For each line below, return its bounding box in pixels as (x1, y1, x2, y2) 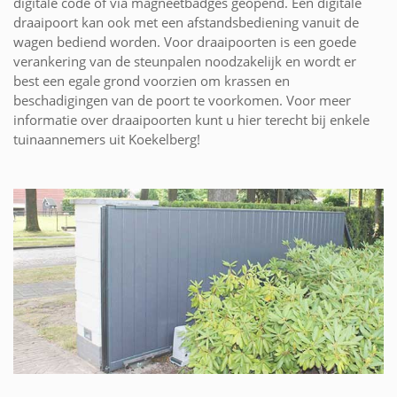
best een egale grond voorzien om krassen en (13, 71, 290, 90)
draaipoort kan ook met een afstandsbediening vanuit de (13, 12, 359, 31)
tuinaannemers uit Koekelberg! (13, 129, 200, 148)
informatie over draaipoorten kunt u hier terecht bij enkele (13, 110, 370, 128)
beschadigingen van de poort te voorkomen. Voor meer (13, 90, 351, 109)
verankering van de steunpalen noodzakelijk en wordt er (13, 51, 356, 70)
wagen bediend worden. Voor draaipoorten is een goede (13, 32, 356, 51)
